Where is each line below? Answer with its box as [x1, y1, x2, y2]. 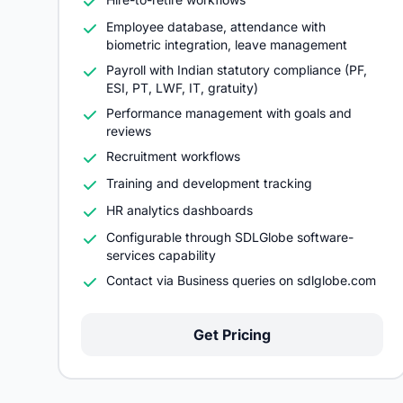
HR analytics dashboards [106, 202, 253, 218]
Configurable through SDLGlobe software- [106, 229, 354, 245]
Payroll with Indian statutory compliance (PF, [106, 62, 367, 77]
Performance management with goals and [106, 105, 352, 121]
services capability [106, 247, 216, 263]
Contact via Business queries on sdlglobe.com [106, 273, 376, 288]
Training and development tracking [106, 175, 312, 191]
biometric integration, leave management [106, 37, 347, 52]
